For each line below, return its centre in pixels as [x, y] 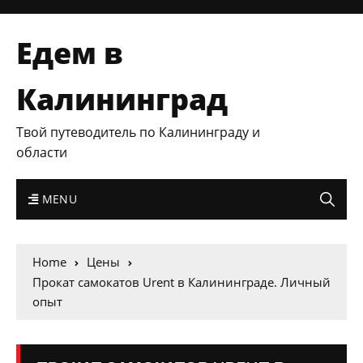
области [42, 152]
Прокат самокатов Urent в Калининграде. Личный [181, 282]
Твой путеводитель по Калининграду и [138, 132]
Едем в [70, 53]
